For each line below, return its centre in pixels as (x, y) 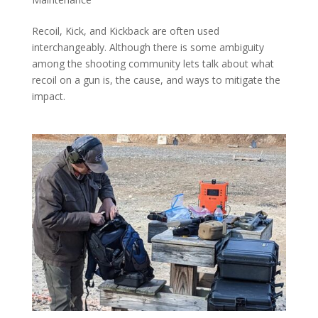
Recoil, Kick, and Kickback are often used (125, 31)
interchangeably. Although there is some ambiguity (148, 47)
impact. (48, 96)
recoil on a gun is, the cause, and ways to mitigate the (156, 79)
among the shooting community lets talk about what (153, 63)
